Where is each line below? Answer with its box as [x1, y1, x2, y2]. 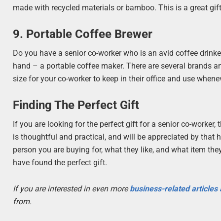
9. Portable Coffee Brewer [13, 27, 153, 41]
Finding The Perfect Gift [13, 98, 140, 112]
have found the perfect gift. [13, 158, 108, 168]
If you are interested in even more [13, 184, 130, 194]
